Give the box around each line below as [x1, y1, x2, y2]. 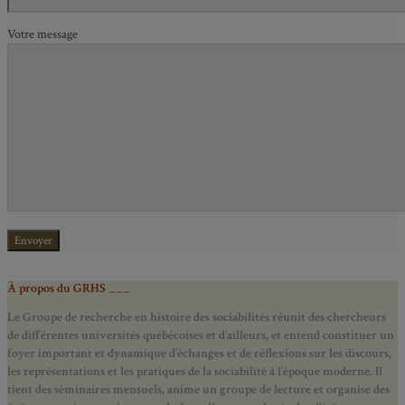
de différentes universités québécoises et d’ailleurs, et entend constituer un [7, 326, 394, 344]
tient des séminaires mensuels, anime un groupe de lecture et [7, 381, 326, 398]
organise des [326, 381, 390, 398]
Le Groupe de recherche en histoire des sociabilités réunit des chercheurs [7, 308, 386, 325]
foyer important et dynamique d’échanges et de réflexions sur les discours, [7, 344, 391, 362]
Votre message [7, 26, 78, 43]
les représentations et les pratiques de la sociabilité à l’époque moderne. [7, 363, 375, 380]
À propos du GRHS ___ [7, 279, 130, 297]
